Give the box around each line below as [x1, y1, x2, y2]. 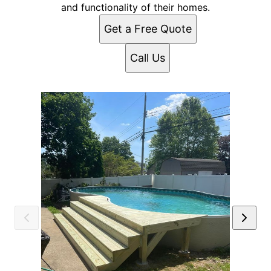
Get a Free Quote [103, 22, 192, 36]
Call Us [130, 51, 165, 65]
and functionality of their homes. [61, 1, 210, 14]
